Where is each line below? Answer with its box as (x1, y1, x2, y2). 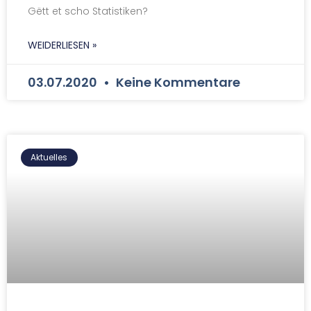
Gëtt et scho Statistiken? (28, 3, 148, 18)
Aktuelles (31, 151, 68, 163)
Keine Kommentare (113, 73, 240, 91)
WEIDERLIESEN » (28, 37, 96, 52)
